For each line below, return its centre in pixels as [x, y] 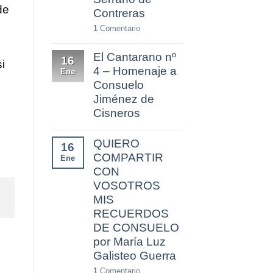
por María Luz [129, 242]
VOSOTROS [126, 186]
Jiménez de [123, 99]
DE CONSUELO [136, 228]
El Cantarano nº [134, 57]
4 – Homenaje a [135, 71]
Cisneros [116, 113]
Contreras [119, 13]
